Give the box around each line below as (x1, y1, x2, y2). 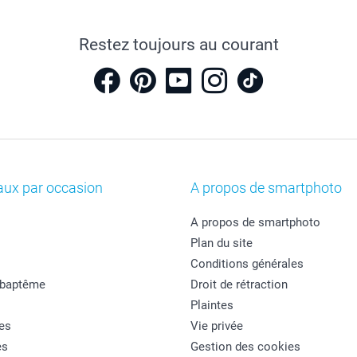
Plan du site (190, 235, 253, 250)
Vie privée (190, 318, 243, 333)
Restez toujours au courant (78, 34, 279, 54)
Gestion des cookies (190, 339, 300, 354)
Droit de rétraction (190, 277, 288, 292)
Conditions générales (190, 256, 304, 271)
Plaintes (190, 297, 233, 312)
